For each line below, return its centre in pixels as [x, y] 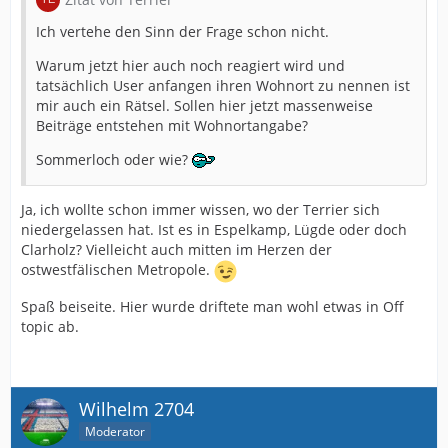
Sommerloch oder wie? [114, 159]
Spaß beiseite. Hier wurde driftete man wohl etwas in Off [212, 306]
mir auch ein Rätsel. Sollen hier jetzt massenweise [204, 105]
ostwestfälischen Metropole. [117, 269]
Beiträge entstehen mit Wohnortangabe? [172, 125]
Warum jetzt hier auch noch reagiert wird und [190, 65]
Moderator [115, 432]
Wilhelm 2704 [136, 408]
